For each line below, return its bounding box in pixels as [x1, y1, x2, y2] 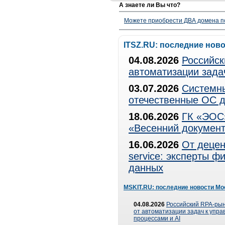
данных [129, 162, 163, 173]
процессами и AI [134, 215, 180, 222]
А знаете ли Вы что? [119, 2, 180, 9]
